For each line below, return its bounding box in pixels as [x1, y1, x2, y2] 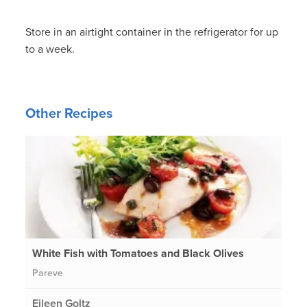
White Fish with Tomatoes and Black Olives [32, 246, 245, 260]
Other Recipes [25, 105, 114, 122]
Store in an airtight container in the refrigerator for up [25, 25, 279, 39]
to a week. [25, 42, 75, 56]
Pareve [32, 267, 64, 279]
